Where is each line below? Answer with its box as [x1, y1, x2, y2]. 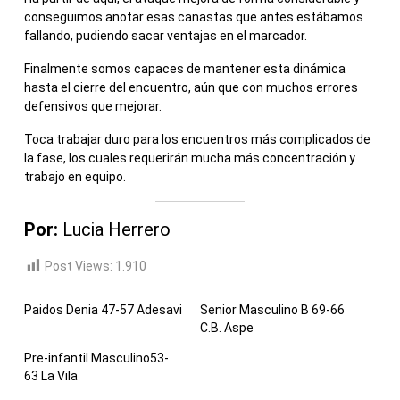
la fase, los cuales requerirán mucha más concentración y [24, 150, 355, 165]
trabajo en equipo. [24, 169, 126, 184]
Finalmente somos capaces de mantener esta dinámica [24, 61, 346, 76]
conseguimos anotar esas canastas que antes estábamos [24, 9, 363, 24]
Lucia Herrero [62, 218, 171, 240]
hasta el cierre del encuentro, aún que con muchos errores [24, 79, 358, 95]
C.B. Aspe [200, 320, 254, 335]
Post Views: [45, 258, 112, 273]
